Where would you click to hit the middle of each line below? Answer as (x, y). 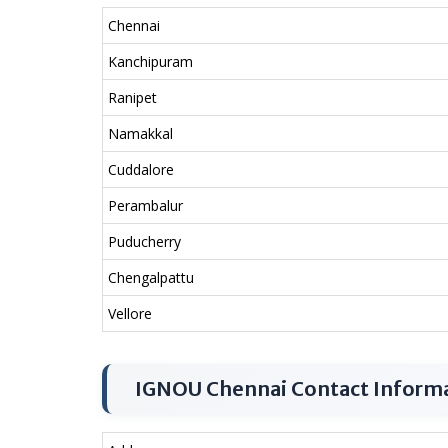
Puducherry (144, 241)
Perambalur (145, 205)
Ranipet (132, 97)
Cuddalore (141, 169)
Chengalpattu (151, 277)
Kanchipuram (150, 61)
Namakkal (140, 133)
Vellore (130, 313)
